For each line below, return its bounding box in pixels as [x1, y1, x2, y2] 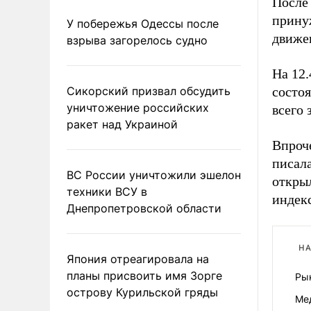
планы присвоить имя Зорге [67, 268, 222, 283]
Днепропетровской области [67, 201, 221, 215]
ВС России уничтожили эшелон [67, 167, 241, 182]
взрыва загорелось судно [67, 33, 208, 47]
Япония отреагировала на [67, 251, 209, 266]
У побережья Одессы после [67, 16, 219, 31]
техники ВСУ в [67, 184, 147, 199]
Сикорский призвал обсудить [67, 83, 230, 98]
